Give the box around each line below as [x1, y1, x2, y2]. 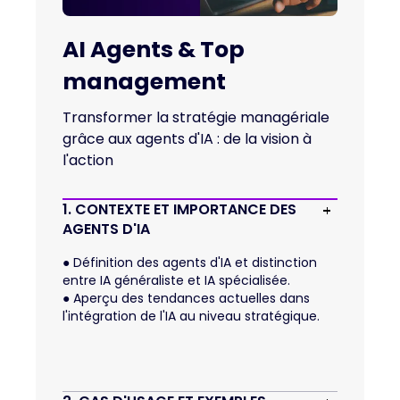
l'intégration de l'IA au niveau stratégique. [62, 306, 320, 325]
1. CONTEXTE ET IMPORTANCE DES [62, 198, 296, 220]
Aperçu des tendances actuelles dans [70, 288, 310, 307]
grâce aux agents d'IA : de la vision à [62, 128, 312, 149]
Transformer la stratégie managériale [62, 106, 329, 128]
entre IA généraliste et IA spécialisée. [62, 271, 290, 289]
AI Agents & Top [62, 33, 245, 65]
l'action [62, 149, 113, 171]
